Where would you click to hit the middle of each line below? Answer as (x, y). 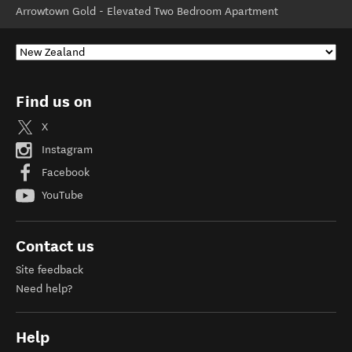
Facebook (64, 172)
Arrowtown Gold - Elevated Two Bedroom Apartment (147, 11)
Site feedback (49, 270)
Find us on (54, 101)
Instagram (66, 149)
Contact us (55, 246)
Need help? (44, 289)
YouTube (61, 195)
